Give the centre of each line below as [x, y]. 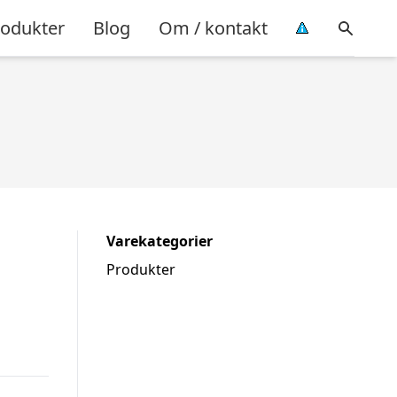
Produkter [141, 269]
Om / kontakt [213, 27]
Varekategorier [160, 241]
